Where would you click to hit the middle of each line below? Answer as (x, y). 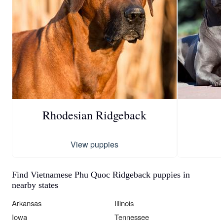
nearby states (35, 185)
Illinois (124, 203)
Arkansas (27, 203)
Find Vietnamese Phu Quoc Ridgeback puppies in (101, 175)
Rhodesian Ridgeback (94, 115)
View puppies (94, 145)
